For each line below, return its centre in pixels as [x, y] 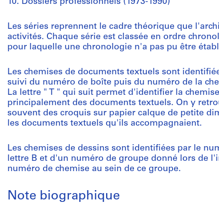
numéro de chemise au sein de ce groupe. [94, 169]
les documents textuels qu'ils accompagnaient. [105, 123]
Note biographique [64, 196]
